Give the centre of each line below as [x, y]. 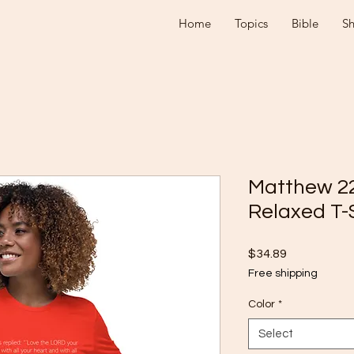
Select [276, 333]
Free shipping [283, 273]
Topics [251, 23]
